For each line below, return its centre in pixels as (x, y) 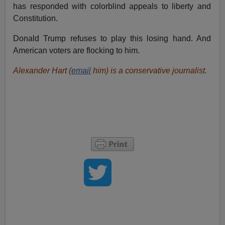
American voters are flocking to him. (77, 50)
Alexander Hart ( (42, 70)
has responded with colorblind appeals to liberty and (112, 6)
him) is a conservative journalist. (149, 70)
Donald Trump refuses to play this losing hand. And (112, 38)
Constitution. (36, 18)
